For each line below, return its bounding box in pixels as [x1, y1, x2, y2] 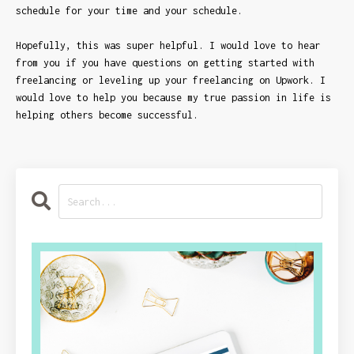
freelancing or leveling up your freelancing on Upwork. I [16, 74, 326, 87]
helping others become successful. [16, 109, 198, 122]
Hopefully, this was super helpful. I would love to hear [16, 40, 320, 52]
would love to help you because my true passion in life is [16, 92, 331, 104]
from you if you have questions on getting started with [16, 57, 314, 70]
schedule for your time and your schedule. [16, 5, 248, 17]
